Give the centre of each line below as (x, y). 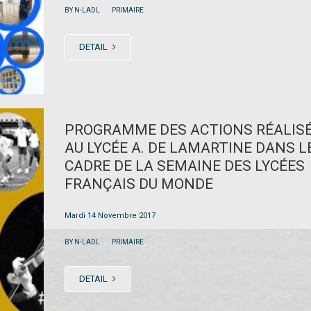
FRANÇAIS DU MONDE (138, 184)
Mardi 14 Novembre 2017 (110, 215)
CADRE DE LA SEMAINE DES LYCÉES (184, 166)
